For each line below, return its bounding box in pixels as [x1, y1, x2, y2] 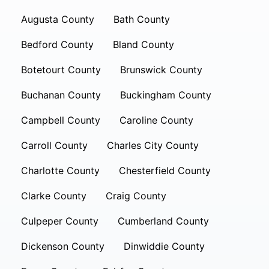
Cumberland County [118, 215, 209, 227]
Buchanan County [21, 89, 101, 101]
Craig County [106, 190, 166, 202]
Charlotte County [21, 165, 100, 177]
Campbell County [21, 114, 100, 126]
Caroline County [119, 114, 193, 126]
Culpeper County [21, 215, 98, 227]
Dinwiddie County [124, 240, 205, 252]
